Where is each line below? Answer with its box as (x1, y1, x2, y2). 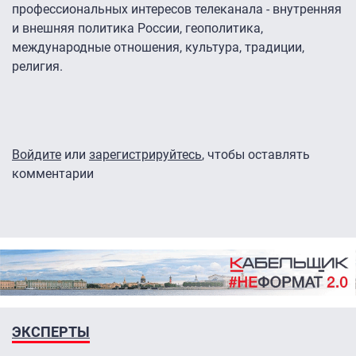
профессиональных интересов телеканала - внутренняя (12, 2, 342, 17)
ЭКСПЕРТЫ (12, 323, 90, 340)
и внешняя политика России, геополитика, (12, 21, 263, 37)
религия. (12, 59, 63, 75)
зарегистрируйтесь (89, 147, 202, 163)
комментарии (12, 166, 94, 182)
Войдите (12, 147, 61, 163)
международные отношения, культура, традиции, (12, 40, 304, 56)
